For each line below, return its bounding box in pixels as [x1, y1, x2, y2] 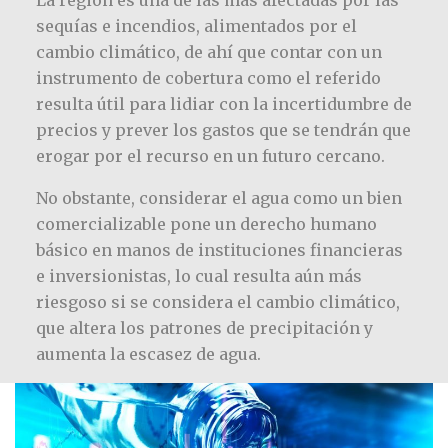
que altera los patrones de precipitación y [35, 317, 373, 338]
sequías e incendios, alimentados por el [35, 15, 357, 36]
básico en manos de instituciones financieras [35, 239, 403, 260]
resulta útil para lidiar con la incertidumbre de [35, 93, 412, 114]
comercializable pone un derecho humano [35, 213, 377, 234]
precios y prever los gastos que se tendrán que [35, 119, 411, 140]
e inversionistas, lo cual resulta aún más [35, 265, 362, 286]
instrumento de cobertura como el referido [35, 67, 381, 88]
